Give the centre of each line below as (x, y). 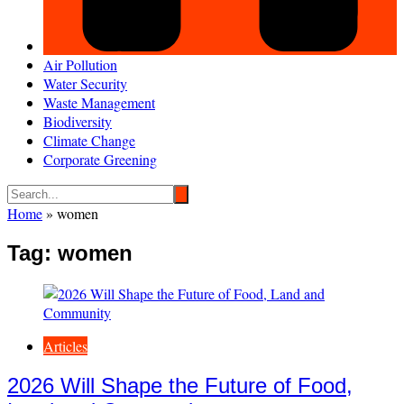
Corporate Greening (100, 160)
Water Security (85, 84)
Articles (65, 346)
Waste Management (99, 103)
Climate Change (89, 141)
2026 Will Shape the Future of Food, (180, 386)
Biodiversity (78, 122)
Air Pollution (80, 65)
